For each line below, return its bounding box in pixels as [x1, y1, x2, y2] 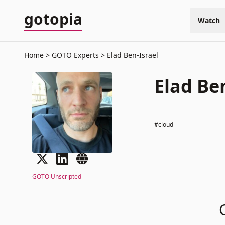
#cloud [154, 120, 174, 129]
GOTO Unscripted [32, 172, 81, 181]
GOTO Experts [50, 50, 101, 60]
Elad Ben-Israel [105, 50, 158, 60]
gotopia [24, 9, 82, 29]
